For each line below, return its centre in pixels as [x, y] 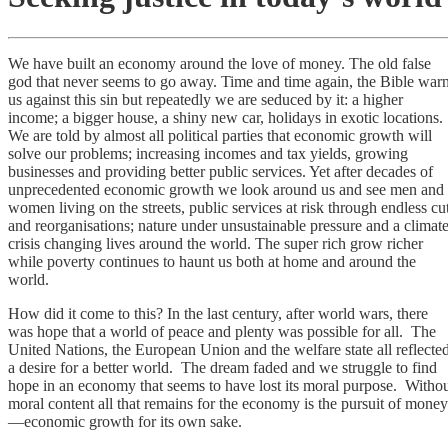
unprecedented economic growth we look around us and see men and [226, 189]
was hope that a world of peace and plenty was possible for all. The [222, 331]
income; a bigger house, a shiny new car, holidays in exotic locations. [225, 117]
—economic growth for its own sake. [125, 421]
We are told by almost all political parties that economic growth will [220, 135]
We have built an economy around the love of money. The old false [219, 63]
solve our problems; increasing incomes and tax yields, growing [208, 153]
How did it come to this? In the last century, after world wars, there [218, 313]
